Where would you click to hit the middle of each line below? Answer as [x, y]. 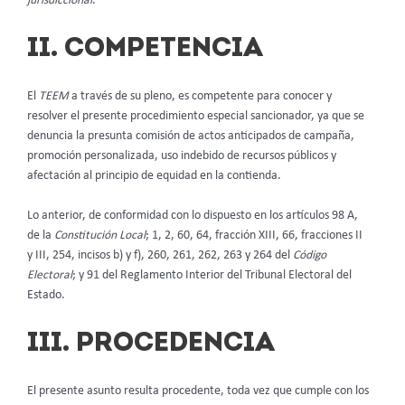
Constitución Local [100, 235]
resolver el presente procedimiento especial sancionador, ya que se [196, 116]
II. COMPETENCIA [145, 49]
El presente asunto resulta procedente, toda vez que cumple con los [198, 391]
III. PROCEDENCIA [151, 344]
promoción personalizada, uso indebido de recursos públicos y [182, 155]
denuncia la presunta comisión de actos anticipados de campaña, [191, 136]
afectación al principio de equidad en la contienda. [154, 175]
